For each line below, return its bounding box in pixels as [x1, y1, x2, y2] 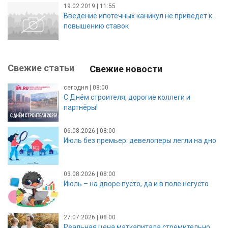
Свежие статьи [8, 62, 74, 73]
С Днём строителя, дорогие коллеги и [64, 93, 190, 101]
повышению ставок [64, 21, 129, 30]
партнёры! [64, 103, 98, 111]
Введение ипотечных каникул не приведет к [64, 11, 212, 20]
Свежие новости [90, 63, 162, 74]
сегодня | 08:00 [64, 83, 108, 91]
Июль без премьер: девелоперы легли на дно [64, 136, 216, 145]
